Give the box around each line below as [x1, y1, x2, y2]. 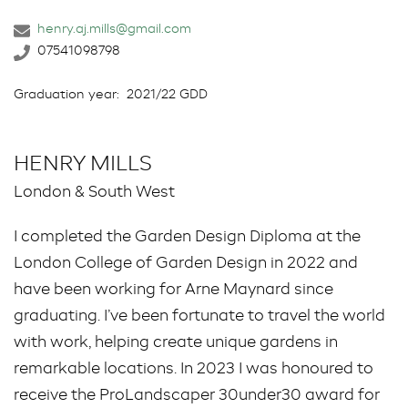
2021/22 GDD [127, 88, 208, 101]
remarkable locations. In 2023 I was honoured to [14, 362, 373, 377]
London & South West [14, 185, 175, 200]
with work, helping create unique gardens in [14, 335, 338, 351]
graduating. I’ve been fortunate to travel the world [14, 309, 385, 324]
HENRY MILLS [14, 154, 152, 175]
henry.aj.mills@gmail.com [37, 23, 191, 36]
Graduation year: [14, 88, 119, 101]
